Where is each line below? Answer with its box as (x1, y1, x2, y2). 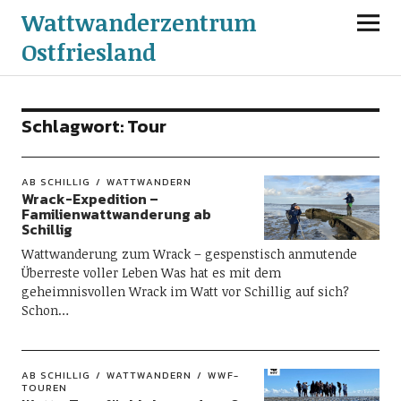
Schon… (21, 302, 69, 319)
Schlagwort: (21, 113, 127, 140)
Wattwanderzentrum (21, 7, 257, 38)
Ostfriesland (21, 37, 156, 67)
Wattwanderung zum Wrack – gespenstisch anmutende (21, 245, 357, 262)
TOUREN (21, 380, 67, 395)
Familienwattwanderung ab (21, 203, 211, 225)
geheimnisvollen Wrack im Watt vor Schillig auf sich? (21, 283, 349, 300)
